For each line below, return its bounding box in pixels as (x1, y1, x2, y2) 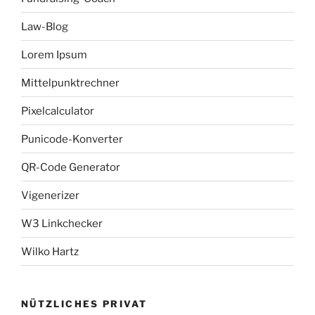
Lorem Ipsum (21, 48, 87, 61)
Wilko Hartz (21, 245, 79, 258)
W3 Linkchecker (21, 217, 103, 230)
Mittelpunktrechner (21, 76, 120, 89)
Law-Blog (21, 20, 68, 33)
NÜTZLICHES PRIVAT (21, 298, 148, 310)
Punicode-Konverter (21, 132, 123, 146)
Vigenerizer (21, 188, 79, 202)
